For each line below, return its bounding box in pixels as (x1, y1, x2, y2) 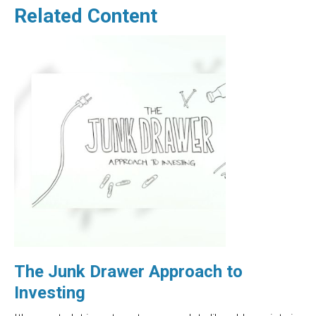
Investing (14, 283, 85, 303)
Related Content (14, 4, 157, 28)
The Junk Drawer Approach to (14, 262, 243, 282)
